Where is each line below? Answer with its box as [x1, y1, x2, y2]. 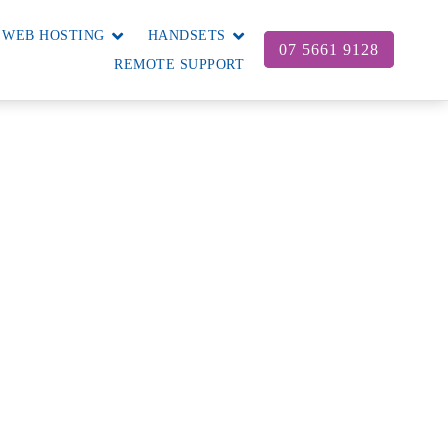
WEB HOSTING [2, 28, 105, 43]
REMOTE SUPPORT [114, 57, 245, 72]
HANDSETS [147, 28, 226, 43]
